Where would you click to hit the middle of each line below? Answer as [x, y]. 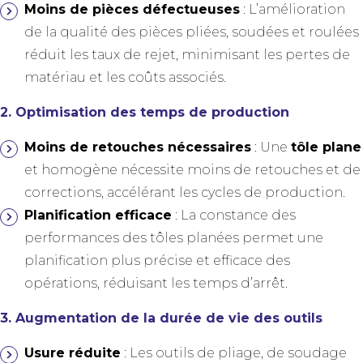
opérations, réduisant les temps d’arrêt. [156, 284]
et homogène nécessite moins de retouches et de [192, 170]
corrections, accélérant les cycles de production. [185, 193]
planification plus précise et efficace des [157, 261]
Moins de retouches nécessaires [138, 147]
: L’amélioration [293, 10]
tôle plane [326, 147]
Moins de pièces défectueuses [132, 10]
